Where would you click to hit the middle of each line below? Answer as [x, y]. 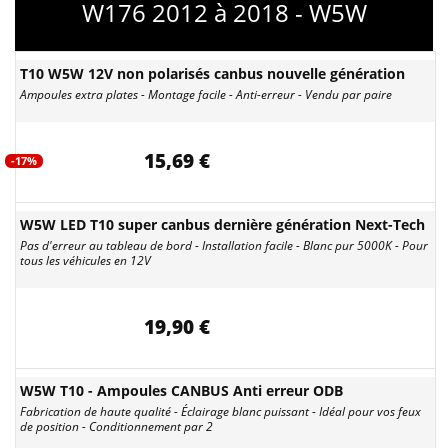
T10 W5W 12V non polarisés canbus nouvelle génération [212, 73]
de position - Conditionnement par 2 [116, 426]
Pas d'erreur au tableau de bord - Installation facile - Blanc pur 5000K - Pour [224, 245]
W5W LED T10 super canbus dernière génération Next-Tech [222, 224]
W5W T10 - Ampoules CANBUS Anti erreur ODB [181, 390]
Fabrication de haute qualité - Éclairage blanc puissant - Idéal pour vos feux [220, 411]
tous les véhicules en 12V [85, 260]
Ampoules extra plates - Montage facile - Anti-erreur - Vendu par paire [206, 94]
